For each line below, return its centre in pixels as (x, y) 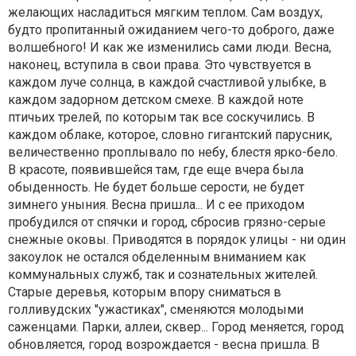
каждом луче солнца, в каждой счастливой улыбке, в (167, 82)
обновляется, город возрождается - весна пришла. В (164, 344)
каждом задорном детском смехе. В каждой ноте (156, 100)
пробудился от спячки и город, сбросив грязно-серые (167, 222)
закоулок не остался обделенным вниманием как (157, 257)
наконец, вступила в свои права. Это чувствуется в (160, 65)
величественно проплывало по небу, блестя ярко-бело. (173, 152)
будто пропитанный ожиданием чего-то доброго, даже (171, 30)
